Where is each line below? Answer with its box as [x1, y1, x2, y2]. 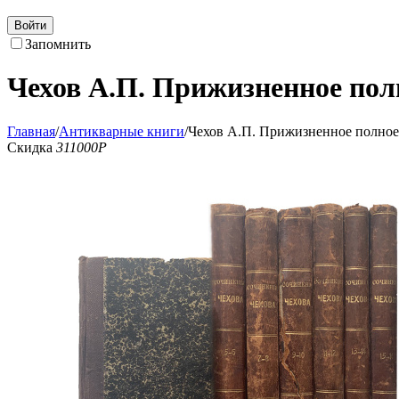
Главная [7, 123, 55, 139]
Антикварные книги [59, 123, 184, 139]
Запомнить [25, 37, 91, 52]
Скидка [7, 139, 56, 155]
